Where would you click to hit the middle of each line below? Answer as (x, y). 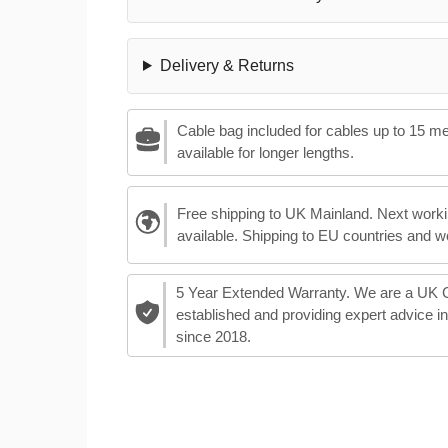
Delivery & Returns (226, 65)
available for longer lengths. (265, 153)
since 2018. (213, 337)
